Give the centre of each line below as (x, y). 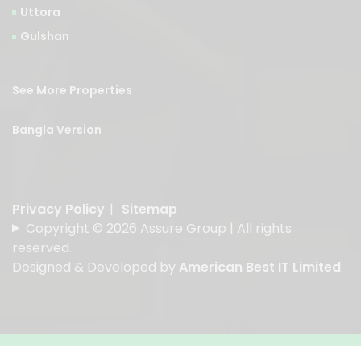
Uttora (40, 12)
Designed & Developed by (95, 267)
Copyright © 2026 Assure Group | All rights (158, 228)
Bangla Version (57, 129)
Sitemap (149, 209)
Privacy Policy (58, 209)
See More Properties (72, 90)
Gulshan (45, 36)
